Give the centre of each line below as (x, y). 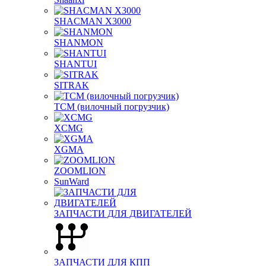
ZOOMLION (80, 171)
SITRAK (72, 85)
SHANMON (79, 42)
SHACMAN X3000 (93, 21)
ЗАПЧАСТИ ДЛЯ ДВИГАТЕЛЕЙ (123, 213)
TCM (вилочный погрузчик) (112, 107)
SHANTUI (75, 64)
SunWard (72, 181)
